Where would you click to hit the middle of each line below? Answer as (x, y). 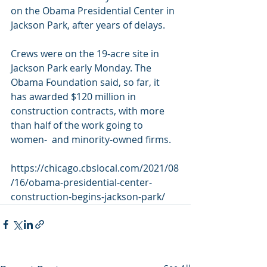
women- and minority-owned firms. (91, 139)
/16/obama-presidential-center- (81, 182)
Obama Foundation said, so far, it (86, 82)
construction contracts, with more (89, 111)
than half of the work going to (78, 125)
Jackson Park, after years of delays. (88, 25)
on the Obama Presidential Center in (94, 11)
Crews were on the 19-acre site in (86, 54)
